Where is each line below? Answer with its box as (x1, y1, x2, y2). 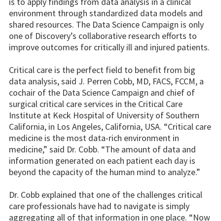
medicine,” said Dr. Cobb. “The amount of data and (9, 143, 196, 155)
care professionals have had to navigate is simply (9, 200, 189, 212)
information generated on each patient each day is (9, 154, 195, 166)
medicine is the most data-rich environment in (9, 132, 179, 144)
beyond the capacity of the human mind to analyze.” (9, 166, 200, 178)
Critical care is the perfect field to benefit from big (9, 64, 195, 75)
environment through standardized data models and (9, 7, 203, 19)
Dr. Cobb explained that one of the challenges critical (9, 188, 202, 200)
